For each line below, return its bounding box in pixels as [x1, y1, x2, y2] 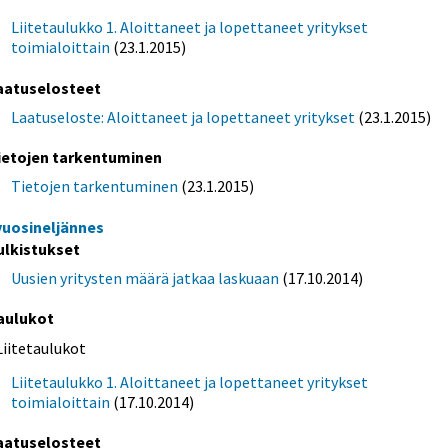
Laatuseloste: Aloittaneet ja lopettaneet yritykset [11, 106, 356, 127]
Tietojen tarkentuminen [11, 175, 179, 196]
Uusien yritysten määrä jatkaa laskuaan [11, 267, 280, 288]
